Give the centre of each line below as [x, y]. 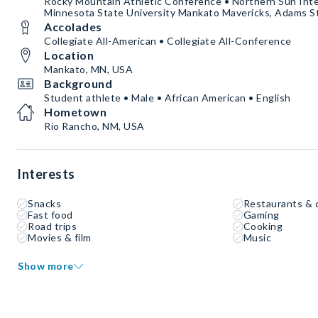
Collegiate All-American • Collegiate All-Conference [168, 41]
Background [78, 84]
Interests [46, 174]
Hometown [75, 112]
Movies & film [60, 238]
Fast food [50, 215]
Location [69, 55]
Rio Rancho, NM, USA [94, 126]
